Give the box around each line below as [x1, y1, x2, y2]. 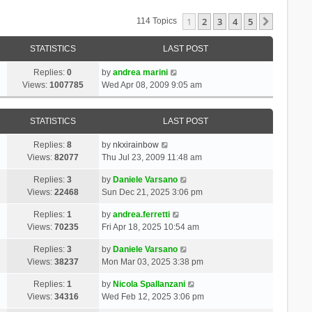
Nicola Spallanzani [112, 279, 185, 289]
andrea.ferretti [112, 209, 170, 219]
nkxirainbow [112, 139, 159, 150]
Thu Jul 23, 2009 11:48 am [101, 152, 202, 162]
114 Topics [136, 16, 180, 26]
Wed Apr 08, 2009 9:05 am [101, 79, 202, 90]
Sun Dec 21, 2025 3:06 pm [101, 187, 203, 197]
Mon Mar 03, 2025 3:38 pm [101, 256, 203, 267]
